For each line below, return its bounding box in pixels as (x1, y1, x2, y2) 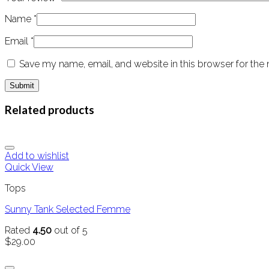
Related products (5, 103, 94, 116)
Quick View (5, 162, 53, 174)
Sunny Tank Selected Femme (5, 204, 130, 216)
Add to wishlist (5, 150, 69, 162)
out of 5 (52, 225, 88, 237)
